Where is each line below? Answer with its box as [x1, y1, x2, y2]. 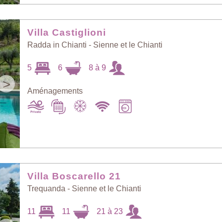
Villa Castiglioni [27, 27, 106, 38]
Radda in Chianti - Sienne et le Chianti [27, 41, 163, 49]
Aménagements [27, 87, 83, 95]
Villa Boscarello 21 [27, 171, 121, 181]
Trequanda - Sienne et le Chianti [27, 184, 142, 193]
